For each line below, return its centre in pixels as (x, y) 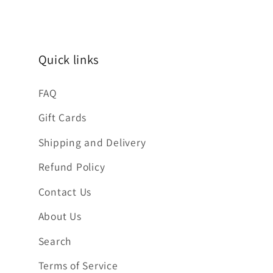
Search (55, 241)
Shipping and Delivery (92, 142)
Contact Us (65, 191)
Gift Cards (62, 117)
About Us (60, 216)
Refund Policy (72, 167)
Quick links (69, 59)
